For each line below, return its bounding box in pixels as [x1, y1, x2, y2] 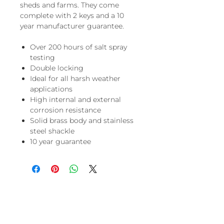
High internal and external [30, 95, 121, 104]
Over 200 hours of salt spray [30, 42, 127, 51]
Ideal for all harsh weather [30, 74, 120, 83]
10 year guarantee [30, 137, 91, 146]
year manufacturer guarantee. [20, 21, 124, 30]
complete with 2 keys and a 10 [20, 11, 124, 20]
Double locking [30, 63, 83, 72]
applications [30, 84, 72, 93]
